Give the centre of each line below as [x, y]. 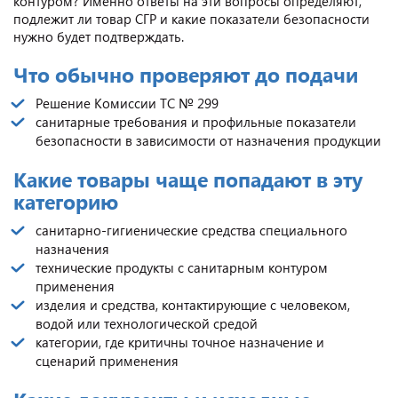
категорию [66, 201]
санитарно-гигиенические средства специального [191, 230]
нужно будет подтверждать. [99, 36]
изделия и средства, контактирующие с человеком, [193, 304]
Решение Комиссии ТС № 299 [127, 103]
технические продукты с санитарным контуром [182, 267]
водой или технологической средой [147, 323]
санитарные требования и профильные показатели [196, 121]
